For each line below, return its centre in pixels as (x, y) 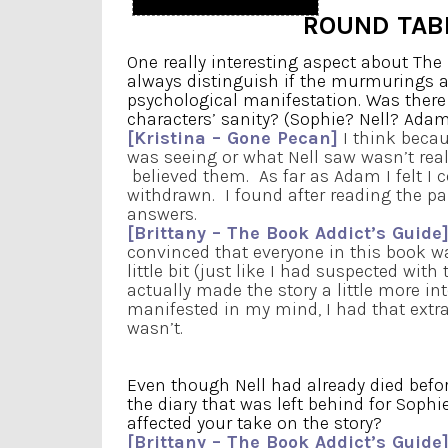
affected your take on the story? (254, 422)
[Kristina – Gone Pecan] (232, 138)
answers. (162, 214)
